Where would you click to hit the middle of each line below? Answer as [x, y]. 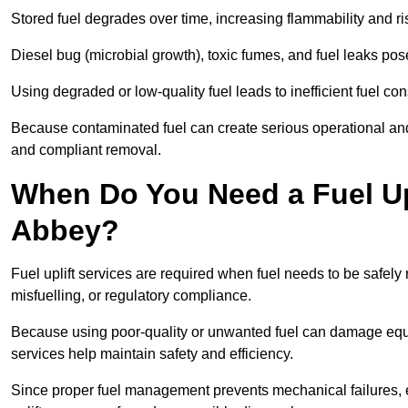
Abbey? [65, 231]
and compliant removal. [86, 150]
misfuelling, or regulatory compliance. [133, 296]
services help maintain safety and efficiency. [152, 354]
